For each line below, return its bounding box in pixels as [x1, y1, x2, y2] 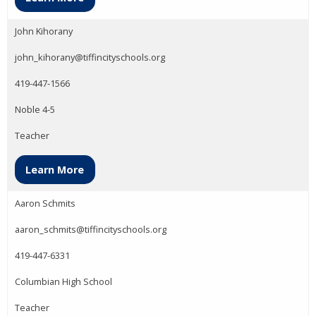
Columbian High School [15, 274, 112, 288]
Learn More [25, 162, 85, 176]
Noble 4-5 [15, 103, 55, 116]
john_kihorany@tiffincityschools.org [15, 51, 165, 64]
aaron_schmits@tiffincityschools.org [15, 222, 166, 236]
